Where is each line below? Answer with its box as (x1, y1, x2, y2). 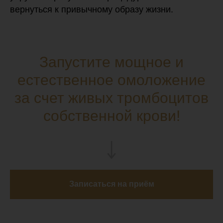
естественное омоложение (17, 71, 206, 88)
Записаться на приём (69, 180, 154, 189)
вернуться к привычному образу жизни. (10, 4, 173, 14)
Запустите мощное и (39, 53, 184, 70)
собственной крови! (43, 107, 180, 124)
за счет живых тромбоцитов (14, 89, 209, 106)
